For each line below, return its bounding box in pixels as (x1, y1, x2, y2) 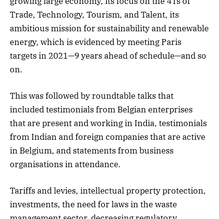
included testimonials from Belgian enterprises (10, 104, 193, 115)
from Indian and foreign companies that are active (10, 131, 205, 142)
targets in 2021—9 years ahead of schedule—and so (10, 50, 206, 61)
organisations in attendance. (10, 158, 121, 170)
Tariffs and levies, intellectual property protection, (10, 185, 206, 197)
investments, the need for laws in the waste (10, 199, 177, 210)
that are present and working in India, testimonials (10, 117, 207, 129)
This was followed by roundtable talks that (10, 90, 174, 101)
